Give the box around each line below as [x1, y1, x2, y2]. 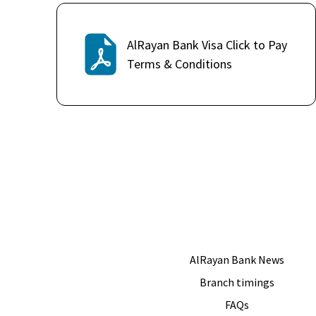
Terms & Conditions [126, 56, 232, 73]
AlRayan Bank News [189, 253, 284, 267]
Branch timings [199, 275, 274, 290]
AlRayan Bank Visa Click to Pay [126, 37, 287, 54]
